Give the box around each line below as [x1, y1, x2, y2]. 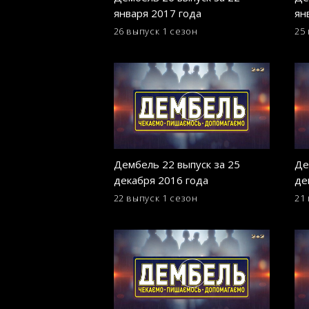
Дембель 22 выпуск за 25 [113, 157, 240, 171]
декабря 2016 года [113, 172, 208, 187]
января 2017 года [113, 6, 201, 21]
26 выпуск [113, 25, 160, 38]
